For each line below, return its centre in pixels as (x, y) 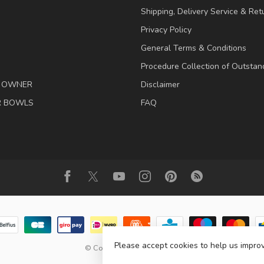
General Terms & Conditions (194, 48)
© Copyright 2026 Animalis (132, 247)
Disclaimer (160, 84)
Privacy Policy (166, 29)
